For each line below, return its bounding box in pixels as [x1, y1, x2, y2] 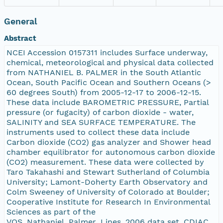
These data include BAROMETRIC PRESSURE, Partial [6, 97, 209, 107]
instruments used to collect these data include [6, 127, 190, 137]
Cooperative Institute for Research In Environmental [6, 197, 211, 207]
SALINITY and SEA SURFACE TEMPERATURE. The [6, 117, 196, 127]
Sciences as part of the [6, 207, 96, 217]
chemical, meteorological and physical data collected [6, 57, 214, 67]
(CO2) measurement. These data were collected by [6, 157, 204, 167]
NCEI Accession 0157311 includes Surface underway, [6, 47, 208, 57]
